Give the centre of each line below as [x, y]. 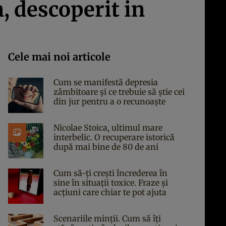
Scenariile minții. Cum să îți [107, 218]
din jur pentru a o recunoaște [109, 101]
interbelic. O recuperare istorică [114, 137]
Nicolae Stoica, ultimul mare [108, 128]
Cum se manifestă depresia [106, 82]
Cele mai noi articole [59, 57]
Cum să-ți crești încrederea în [110, 173]
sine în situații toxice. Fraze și [111, 183]
